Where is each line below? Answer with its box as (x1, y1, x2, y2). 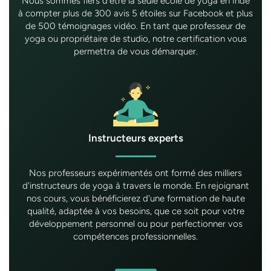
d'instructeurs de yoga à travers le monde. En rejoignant (22, 180, 249, 191)
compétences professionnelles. (73, 230, 198, 242)
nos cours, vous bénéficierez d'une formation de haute (26, 192, 245, 204)
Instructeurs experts (88, 131, 183, 144)
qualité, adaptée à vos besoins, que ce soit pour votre (27, 205, 244, 217)
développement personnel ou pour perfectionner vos (28, 218, 243, 229)
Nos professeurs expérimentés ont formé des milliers (29, 167, 242, 178)
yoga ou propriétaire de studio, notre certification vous (24, 33, 247, 44)
